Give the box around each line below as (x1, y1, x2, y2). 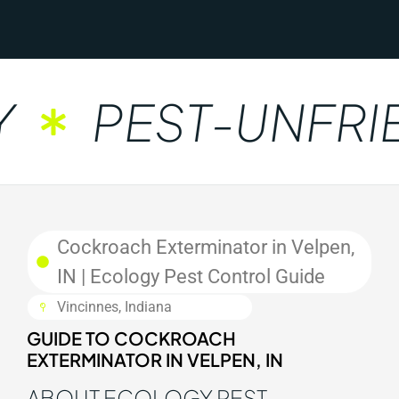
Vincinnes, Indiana (56, 298, 172, 315)
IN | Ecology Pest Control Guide (56, 265, 325, 288)
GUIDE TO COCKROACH (27, 327, 236, 349)
